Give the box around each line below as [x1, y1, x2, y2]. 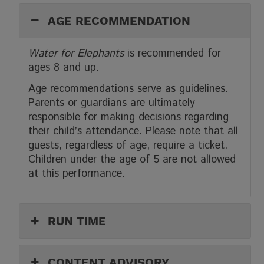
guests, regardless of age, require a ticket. [28, 138, 228, 154]
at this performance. [28, 166, 126, 182]
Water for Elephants [28, 46, 128, 62]
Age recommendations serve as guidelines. [28, 81, 229, 97]
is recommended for [127, 46, 222, 62]
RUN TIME [47, 214, 106, 229]
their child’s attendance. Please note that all [28, 124, 239, 140]
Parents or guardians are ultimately [28, 95, 196, 111]
